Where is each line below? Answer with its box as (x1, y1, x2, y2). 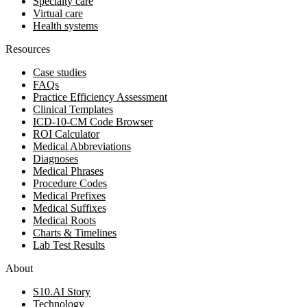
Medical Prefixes (33, 189, 106, 201)
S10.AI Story (33, 285, 90, 297)
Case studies (33, 66, 86, 78)
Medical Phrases (33, 164, 103, 177)
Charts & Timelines (33, 226, 116, 238)
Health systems (33, 19, 98, 32)
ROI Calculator (33, 127, 99, 140)
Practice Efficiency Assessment (33, 90, 167, 103)
